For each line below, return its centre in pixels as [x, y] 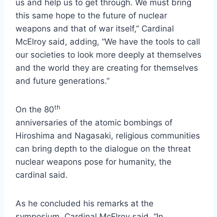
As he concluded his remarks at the [85, 204]
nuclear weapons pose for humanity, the [93, 162]
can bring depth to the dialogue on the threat [103, 149]
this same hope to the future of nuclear [91, 16]
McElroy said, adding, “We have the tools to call [108, 42]
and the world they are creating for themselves [107, 68]
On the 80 [35, 110]
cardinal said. [42, 175]
